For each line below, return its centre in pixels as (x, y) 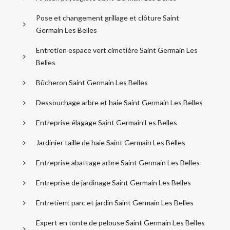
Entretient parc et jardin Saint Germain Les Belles (115, 202)
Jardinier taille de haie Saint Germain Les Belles (111, 142)
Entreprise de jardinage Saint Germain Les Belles (113, 182)
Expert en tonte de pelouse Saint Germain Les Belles (120, 222)
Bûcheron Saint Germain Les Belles (92, 82)
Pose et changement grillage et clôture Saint (108, 17)
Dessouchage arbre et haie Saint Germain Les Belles (119, 102)
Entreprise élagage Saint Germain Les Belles (107, 122)
